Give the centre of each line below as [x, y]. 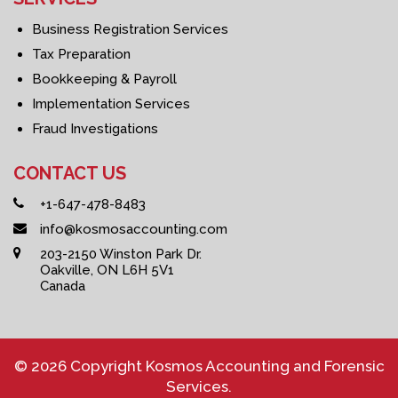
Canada [63, 287]
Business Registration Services [130, 30]
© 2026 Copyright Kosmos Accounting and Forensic [199, 366]
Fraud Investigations [95, 129]
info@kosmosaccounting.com [134, 230]
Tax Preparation [81, 55]
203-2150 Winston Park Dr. [121, 255]
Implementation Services [111, 104]
